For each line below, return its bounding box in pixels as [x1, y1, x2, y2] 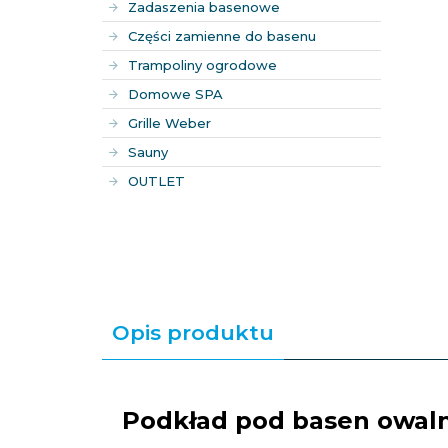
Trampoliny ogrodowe [128, 57, 277, 73]
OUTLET [128, 173, 185, 189]
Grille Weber [128, 115, 211, 131]
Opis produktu [112, 320, 274, 345]
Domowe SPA [128, 86, 223, 102]
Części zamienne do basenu [128, 28, 316, 44]
